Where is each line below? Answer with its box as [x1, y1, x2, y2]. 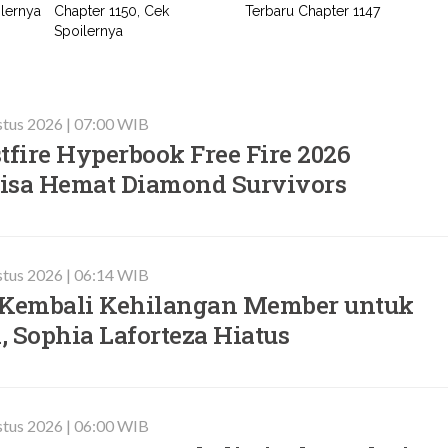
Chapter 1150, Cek [54, 3, 170, 19]
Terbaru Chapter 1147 [245, 3, 381, 19]
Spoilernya [54, 23, 124, 39]
